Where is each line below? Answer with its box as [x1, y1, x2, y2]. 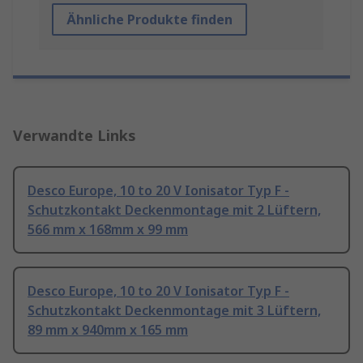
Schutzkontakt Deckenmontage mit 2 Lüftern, [28, 201, 321, 220]
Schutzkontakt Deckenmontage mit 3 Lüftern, [28, 301, 321, 320]
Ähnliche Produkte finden [66, 11, 233, 29]
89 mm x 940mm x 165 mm [28, 321, 188, 340]
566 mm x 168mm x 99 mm [28, 220, 188, 239]
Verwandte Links [13, 126, 136, 146]
